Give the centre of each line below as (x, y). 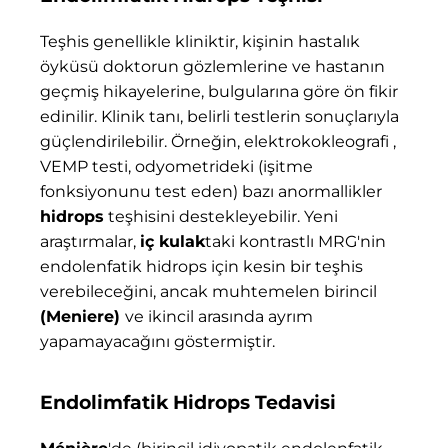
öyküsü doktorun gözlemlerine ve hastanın (212, 66)
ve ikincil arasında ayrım (219, 316)
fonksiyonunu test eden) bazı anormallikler (211, 191)
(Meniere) (82, 316)
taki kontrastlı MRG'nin (295, 241)
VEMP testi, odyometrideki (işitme (176, 166)
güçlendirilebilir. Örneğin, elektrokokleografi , (218, 141)
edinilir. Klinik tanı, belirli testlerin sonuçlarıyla (219, 116)
